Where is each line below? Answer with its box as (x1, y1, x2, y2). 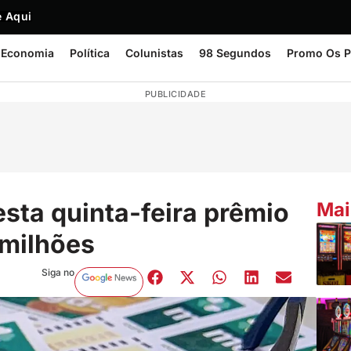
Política (70, 46, 110, 60)
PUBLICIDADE (144, 89, 207, 100)
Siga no (41, 266, 74, 278)
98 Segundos (199, 46, 271, 60)
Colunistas (125, 46, 183, 60)
